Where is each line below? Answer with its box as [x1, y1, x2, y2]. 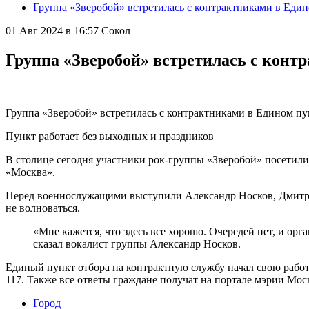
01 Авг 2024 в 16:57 [6, 25, 99, 37]
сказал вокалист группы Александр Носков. [33, 237, 241, 250]
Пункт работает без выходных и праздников [6, 130, 214, 142]
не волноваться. [6, 201, 80, 214]
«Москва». [6, 166, 55, 178]
